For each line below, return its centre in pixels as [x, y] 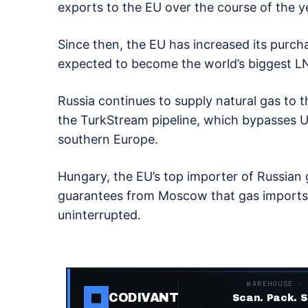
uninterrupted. [99, 214]
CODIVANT [144, 298]
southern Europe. [108, 139]
